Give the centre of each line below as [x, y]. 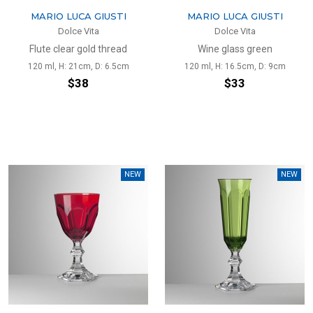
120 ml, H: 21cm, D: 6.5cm [78, 66]
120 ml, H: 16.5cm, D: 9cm [235, 66]
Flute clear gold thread [78, 49]
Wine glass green [235, 49]
